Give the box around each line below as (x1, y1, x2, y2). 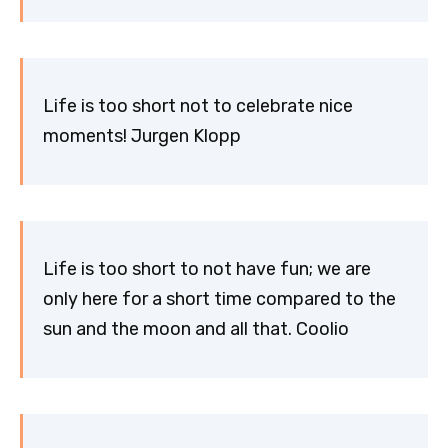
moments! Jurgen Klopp (43, 125, 241, 148)
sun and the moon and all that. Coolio (43, 318, 349, 341)
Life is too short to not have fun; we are (43, 258, 371, 281)
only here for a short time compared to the (43, 288, 396, 311)
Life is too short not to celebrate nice (43, 95, 353, 118)
